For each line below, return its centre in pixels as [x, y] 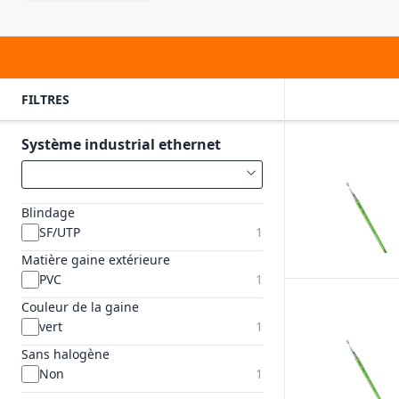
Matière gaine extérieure [96, 260]
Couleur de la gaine [80, 307]
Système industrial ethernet [121, 144]
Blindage [48, 212]
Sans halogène [65, 354]
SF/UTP [60, 232]
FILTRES [45, 99]
